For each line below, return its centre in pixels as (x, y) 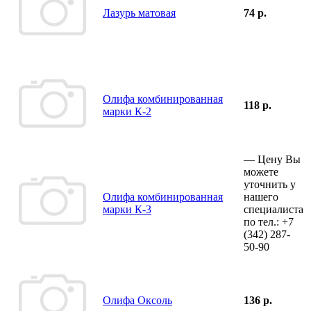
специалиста (274, 209)
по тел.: (263, 221)
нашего (261, 196)
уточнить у (270, 184)
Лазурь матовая (139, 12)
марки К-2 (127, 111)
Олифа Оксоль (137, 300)
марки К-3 (127, 209)
